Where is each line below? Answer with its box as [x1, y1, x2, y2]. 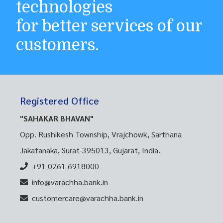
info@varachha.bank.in [32, 176, 108, 187]
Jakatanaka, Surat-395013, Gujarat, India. [20, 144, 160, 155]
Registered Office [20, 94, 99, 107]
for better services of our [16, 16, 202, 35]
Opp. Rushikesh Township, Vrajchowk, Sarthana [20, 128, 182, 139]
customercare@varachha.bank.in [32, 192, 143, 203]
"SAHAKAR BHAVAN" [20, 112, 94, 123]
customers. [16, 35, 99, 54]
